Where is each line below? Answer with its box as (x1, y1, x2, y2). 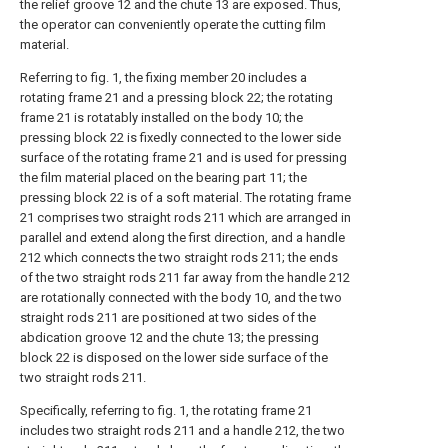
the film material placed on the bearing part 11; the (20, 170, 307, 185)
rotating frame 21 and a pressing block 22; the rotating (20, 90, 333, 105)
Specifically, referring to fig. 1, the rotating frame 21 (20, 403, 312, 418)
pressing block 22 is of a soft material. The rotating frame (20, 190, 351, 205)
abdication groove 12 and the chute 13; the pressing (20, 330, 319, 345)
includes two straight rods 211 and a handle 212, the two (20, 423, 345, 438)
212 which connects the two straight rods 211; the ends (20, 250, 338, 265)
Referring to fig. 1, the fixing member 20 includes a (20, 70, 307, 85)
